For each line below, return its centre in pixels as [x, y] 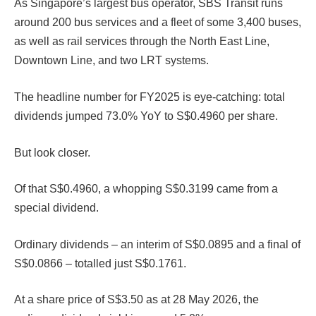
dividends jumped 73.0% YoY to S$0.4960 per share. [147, 116]
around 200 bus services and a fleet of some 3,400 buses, [158, 23]
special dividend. [58, 208]
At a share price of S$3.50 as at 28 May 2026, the [136, 300]
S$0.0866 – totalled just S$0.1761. [102, 263]
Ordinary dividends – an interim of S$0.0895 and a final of [157, 244]
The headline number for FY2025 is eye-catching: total [150, 97]
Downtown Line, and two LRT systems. [111, 61]
